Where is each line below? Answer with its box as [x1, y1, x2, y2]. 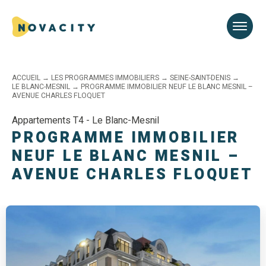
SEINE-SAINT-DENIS [170, 72, 230, 83]
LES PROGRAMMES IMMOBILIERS [51, 72, 159, 83]
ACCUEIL [12, 72, 40, 83]
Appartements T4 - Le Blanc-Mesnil [12, 113, 159, 128]
